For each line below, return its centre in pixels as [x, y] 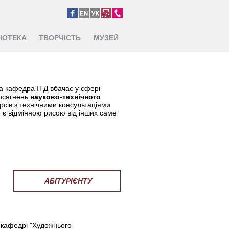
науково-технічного [65, 97]
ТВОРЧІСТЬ [60, 38]
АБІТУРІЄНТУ [68, 181]
